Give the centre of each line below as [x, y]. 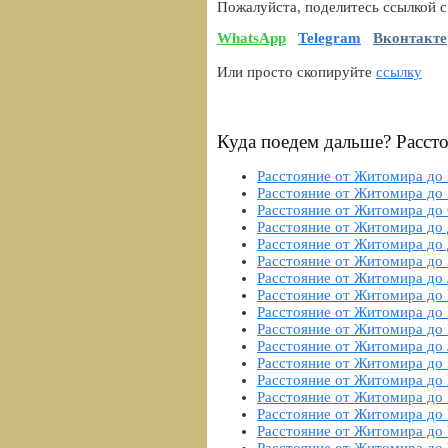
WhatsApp [251, 38]
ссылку [399, 72]
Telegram [329, 38]
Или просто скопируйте [296, 72]
